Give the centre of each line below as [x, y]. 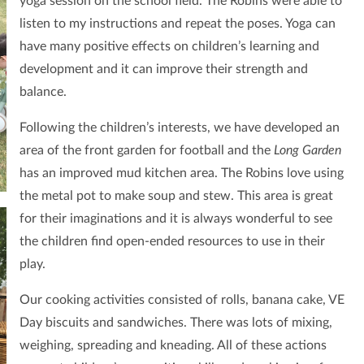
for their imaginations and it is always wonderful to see [175, 219]
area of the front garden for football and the [146, 151]
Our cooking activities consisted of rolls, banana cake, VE [182, 300]
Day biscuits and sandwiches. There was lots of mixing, [175, 323]
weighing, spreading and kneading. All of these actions [173, 346]
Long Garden [307, 151]
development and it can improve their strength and [163, 69]
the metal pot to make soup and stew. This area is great [176, 196]
